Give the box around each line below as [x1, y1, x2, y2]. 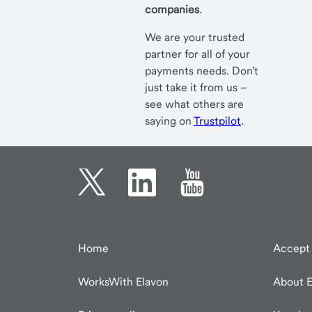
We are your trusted [145, 31, 244, 45]
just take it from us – [145, 81, 247, 95]
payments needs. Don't [145, 64, 258, 78]
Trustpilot [194, 114, 241, 128]
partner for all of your [145, 47, 250, 61]
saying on [145, 114, 194, 128]
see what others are [145, 97, 244, 111]
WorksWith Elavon [78, 275, 169, 289]
